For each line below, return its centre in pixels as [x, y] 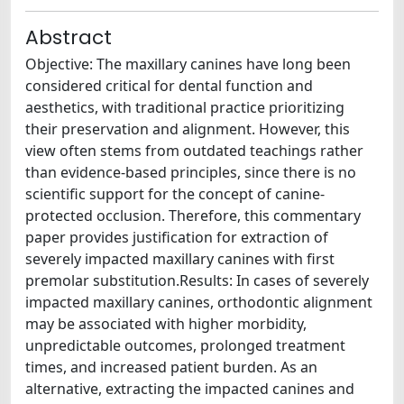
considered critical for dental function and [169, 85]
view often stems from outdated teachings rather [194, 150]
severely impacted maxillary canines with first [180, 258]
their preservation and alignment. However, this [188, 129]
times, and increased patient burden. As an [171, 367]
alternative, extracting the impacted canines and [190, 388]
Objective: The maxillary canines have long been [188, 64]
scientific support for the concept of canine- [175, 193]
